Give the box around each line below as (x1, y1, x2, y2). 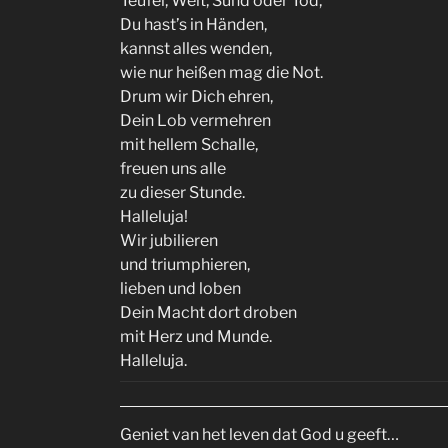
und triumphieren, (120, 255, 250, 274)
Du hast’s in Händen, (120, 15, 267, 34)
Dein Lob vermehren (120, 111, 271, 130)
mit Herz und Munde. (120, 327, 272, 346)
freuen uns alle (120, 159, 226, 178)
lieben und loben (120, 279, 241, 298)
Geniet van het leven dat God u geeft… (120, 425, 399, 444)
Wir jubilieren (120, 231, 218, 250)
